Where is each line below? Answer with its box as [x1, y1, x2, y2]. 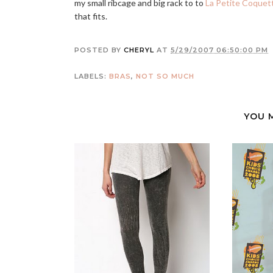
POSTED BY [74, 46, 124, 54]
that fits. [74, 11, 107, 21]
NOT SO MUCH [136, 72, 194, 80]
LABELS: [74, 72, 109, 80]
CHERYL [124, 46, 154, 54]
